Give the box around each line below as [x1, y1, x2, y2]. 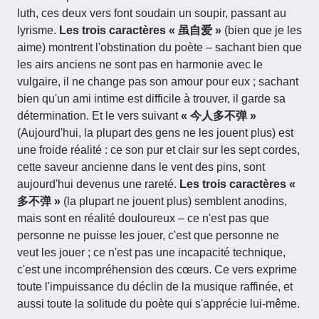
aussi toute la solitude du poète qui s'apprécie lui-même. [17, 298, 300, 310]
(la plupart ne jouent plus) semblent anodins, [61, 195, 287, 207]
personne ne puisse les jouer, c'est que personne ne [17, 229, 279, 241]
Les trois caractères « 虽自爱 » [59, 24, 221, 36]
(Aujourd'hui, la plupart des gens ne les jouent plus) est [17, 127, 293, 139]
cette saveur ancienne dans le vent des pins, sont [17, 161, 265, 173]
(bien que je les [221, 24, 302, 36]
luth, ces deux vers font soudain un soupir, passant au [17, 7, 286, 19]
